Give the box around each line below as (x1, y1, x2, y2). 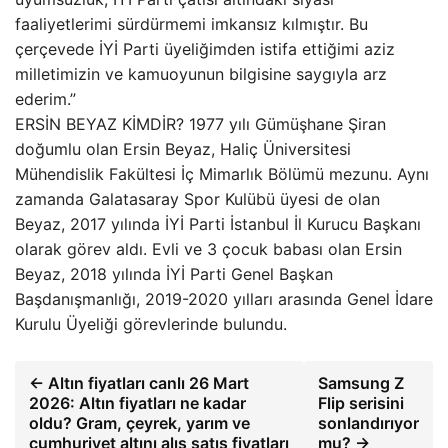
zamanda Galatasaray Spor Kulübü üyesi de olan (15, 189, 380, 209)
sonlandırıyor (318, 413, 419, 433)
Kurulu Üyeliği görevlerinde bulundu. (15, 314, 287, 334)
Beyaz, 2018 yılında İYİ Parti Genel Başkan (15, 264, 333, 284)
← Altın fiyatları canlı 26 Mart (29, 373, 249, 393)
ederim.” (15, 89, 76, 109)
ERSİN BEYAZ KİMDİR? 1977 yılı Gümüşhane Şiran (15, 114, 386, 134)
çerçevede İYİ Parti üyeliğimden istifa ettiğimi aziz (15, 39, 395, 59)
